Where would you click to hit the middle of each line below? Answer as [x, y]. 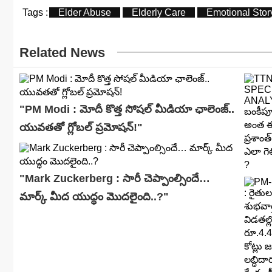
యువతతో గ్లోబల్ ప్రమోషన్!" [81, 127]
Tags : [35, 12]
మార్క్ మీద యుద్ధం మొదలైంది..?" [94, 196]
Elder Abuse [85, 12]
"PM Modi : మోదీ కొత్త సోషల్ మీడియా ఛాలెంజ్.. [127, 109]
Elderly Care [159, 12]
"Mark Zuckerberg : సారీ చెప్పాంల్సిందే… [115, 178]
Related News [62, 52]
